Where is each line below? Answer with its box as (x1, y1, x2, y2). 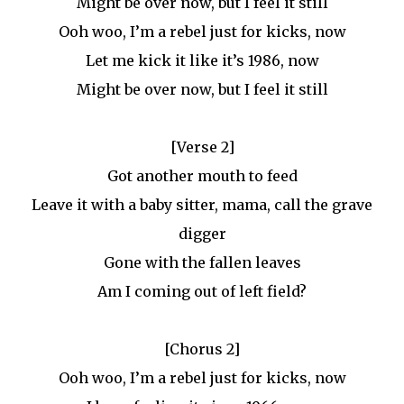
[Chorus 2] (164, 340, 240, 358)
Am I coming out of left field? (97, 282, 307, 300)
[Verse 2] (170, 138, 234, 156)
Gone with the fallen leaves (103, 253, 301, 271)
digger (178, 225, 226, 243)
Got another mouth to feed (106, 167, 298, 185)
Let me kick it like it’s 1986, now (85, 51, 319, 69)
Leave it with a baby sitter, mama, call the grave (32, 196, 372, 214)
